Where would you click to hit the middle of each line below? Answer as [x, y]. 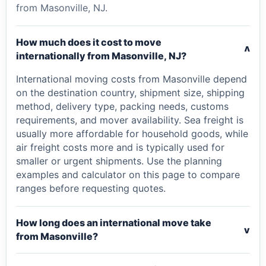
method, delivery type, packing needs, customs [122, 106]
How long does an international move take [114, 223]
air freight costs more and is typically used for [120, 147]
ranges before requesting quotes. [91, 188]
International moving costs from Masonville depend [132, 79]
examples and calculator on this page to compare [128, 175]
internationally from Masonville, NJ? [101, 56]
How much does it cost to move [89, 42]
